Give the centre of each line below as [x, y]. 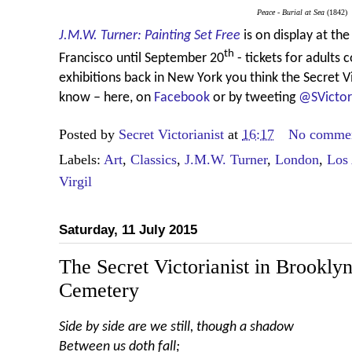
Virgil [75, 182]
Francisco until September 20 [141, 59]
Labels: [81, 160]
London [297, 160]
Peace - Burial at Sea [291, 12]
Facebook [182, 98]
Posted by [89, 135]
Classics [154, 160]
